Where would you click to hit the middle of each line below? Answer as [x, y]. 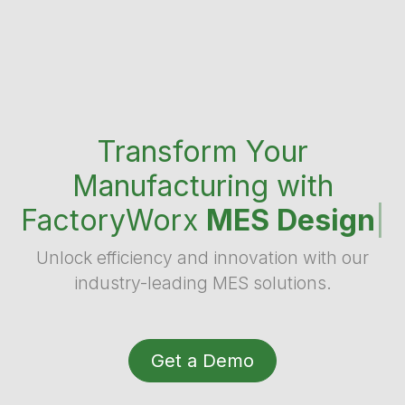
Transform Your [202, 151]
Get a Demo [202, 361]
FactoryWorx [113, 220]
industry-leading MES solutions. [202, 283]
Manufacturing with [202, 186]
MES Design [290, 220]
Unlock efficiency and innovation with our [202, 258]
